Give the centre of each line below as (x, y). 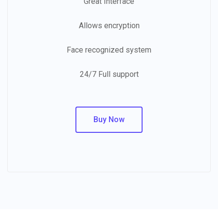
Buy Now (109, 119)
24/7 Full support (109, 74)
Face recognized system (109, 50)
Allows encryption (109, 25)
